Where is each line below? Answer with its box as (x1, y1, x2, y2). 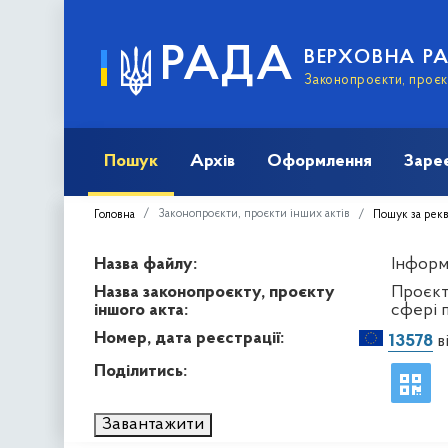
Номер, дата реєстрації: (94, 328, 284, 348)
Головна (94, 208, 135, 221)
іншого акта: (94, 300, 188, 320)
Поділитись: (94, 361, 187, 381)
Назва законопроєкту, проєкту (94, 282, 335, 302)
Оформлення (267, 151, 372, 171)
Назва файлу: (94, 254, 197, 274)
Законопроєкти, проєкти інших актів (158, 207, 350, 220)
